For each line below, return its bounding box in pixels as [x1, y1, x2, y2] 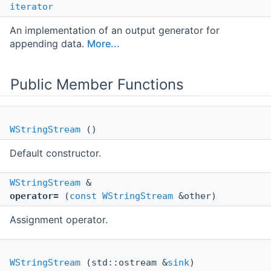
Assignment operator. [10, 214, 108, 226]
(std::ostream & [80, 257, 168, 269]
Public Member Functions [10, 76, 184, 94]
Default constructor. [10, 147, 101, 160]
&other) [173, 191, 217, 202]
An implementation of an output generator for [10, 24, 220, 37]
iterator [10, 1, 53, 13]
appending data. [10, 38, 87, 50]
